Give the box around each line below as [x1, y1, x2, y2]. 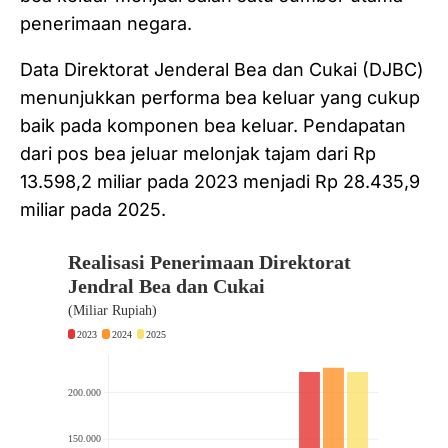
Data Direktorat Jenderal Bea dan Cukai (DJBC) [20, 59, 424, 81]
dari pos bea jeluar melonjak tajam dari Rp [20, 143, 376, 165]
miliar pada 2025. [20, 199, 171, 221]
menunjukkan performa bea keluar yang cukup [20, 87, 420, 109]
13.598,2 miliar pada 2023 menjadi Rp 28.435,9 [20, 171, 420, 193]
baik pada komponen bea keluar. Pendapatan [20, 115, 406, 137]
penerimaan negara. [20, 13, 192, 35]
